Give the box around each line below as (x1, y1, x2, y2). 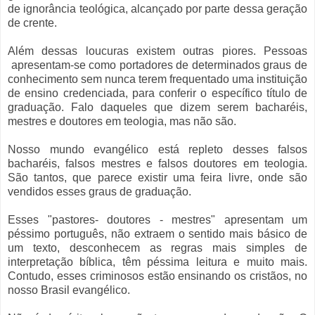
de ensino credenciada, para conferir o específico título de (8, 87, 307, 100)
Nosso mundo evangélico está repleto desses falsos (8, 143, 307, 156)
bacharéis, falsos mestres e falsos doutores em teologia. (8, 157, 307, 170)
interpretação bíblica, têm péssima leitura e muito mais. (8, 256, 307, 269)
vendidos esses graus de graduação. (8, 186, 191, 198)
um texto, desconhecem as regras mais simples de (8, 242, 307, 255)
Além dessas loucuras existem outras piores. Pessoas (8, 45, 307, 58)
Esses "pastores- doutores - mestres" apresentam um (8, 214, 307, 226)
